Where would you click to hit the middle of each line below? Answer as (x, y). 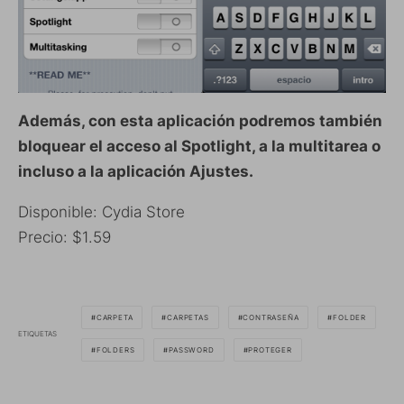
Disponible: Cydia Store (101, 212)
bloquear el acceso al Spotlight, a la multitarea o (199, 146)
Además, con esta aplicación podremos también (200, 121)
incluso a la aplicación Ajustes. (136, 171)
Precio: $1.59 (64, 237)
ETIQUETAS (37, 333)
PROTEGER (270, 350)
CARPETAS (188, 317)
